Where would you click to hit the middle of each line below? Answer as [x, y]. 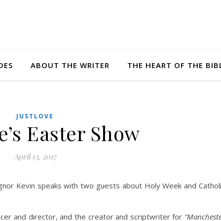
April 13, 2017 [35, 156]
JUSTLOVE [35, 116]
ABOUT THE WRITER [70, 65]
